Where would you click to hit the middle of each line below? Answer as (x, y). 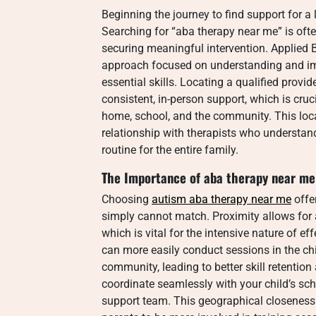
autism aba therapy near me (221, 199)
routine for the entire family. (170, 150)
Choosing (127, 199)
